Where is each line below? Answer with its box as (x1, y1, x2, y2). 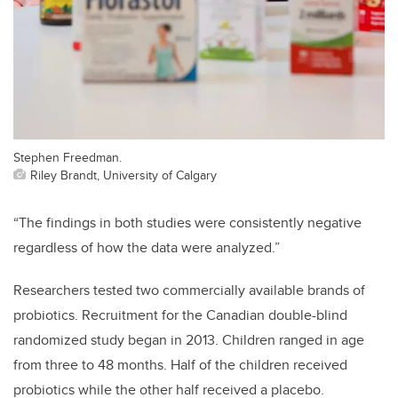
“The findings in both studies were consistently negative (13, 212, 362, 234)
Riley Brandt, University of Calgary (30, 165, 217, 185)
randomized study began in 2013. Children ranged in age (13, 330, 364, 351)
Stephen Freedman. (13, 147, 122, 167)
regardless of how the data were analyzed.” (13, 237, 280, 259)
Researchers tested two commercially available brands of (13, 280, 365, 301)
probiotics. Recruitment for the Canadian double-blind (13, 305, 347, 326)
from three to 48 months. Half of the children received (13, 354, 347, 376)
